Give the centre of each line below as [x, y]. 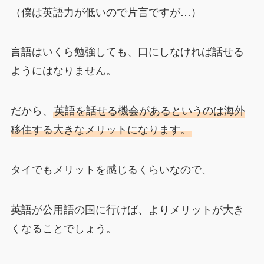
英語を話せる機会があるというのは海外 [149, 110]
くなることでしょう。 [63, 227]
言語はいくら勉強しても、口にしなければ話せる [127, 51]
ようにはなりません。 [63, 70]
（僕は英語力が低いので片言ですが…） [106, 11]
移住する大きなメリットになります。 [100, 129]
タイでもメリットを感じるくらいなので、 [111, 168]
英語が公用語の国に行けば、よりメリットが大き [127, 208]
